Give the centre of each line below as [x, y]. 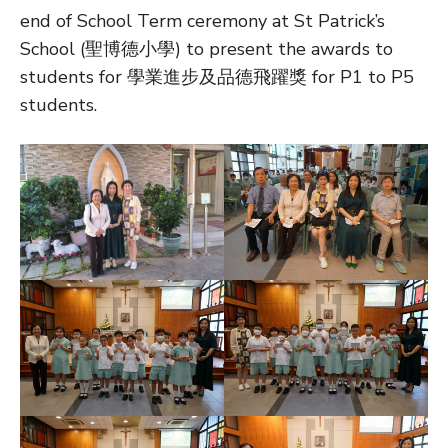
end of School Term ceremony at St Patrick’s [202, 20]
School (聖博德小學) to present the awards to [206, 48]
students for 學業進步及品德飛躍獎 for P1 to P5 [217, 76]
